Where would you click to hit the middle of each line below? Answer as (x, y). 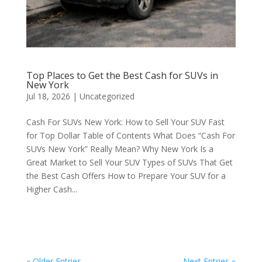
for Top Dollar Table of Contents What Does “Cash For (130, 135)
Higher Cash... (51, 189)
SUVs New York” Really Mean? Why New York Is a (120, 149)
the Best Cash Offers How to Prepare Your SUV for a (126, 176)
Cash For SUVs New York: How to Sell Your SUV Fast (125, 122)
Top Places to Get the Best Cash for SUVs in (122, 75)
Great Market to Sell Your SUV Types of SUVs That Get (129, 162)
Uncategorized (107, 96)
